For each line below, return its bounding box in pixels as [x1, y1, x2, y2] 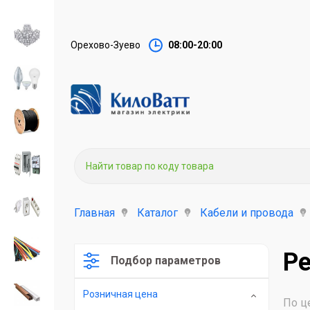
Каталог [137, 206, 178, 219]
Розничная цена [83, 289, 158, 300]
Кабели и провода [200, 206, 293, 219]
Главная [74, 206, 115, 219]
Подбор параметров [111, 254, 221, 267]
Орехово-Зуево [71, 39, 140, 51]
